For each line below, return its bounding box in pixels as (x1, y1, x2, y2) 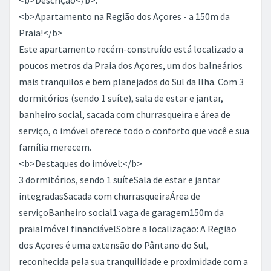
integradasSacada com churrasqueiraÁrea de (19, 190, 200, 202)
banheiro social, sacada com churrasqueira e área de (19, 108, 230, 120)
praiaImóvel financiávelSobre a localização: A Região (19, 223, 237, 235)
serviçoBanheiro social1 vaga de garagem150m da (19, 206, 224, 218)
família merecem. (19, 141, 91, 153)
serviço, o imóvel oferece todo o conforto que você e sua (19, 125, 249, 137)
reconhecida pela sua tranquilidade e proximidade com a (19, 255, 248, 267)
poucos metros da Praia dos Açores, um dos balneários (19, 59, 243, 71)
